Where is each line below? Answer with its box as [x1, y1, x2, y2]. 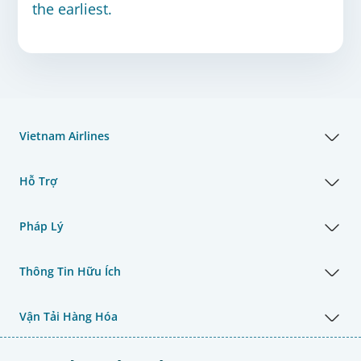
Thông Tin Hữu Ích [19, 263, 121, 279]
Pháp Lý [19, 218, 64, 234]
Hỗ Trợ [19, 173, 57, 189]
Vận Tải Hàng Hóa [19, 309, 118, 324]
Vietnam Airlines [19, 128, 110, 143]
